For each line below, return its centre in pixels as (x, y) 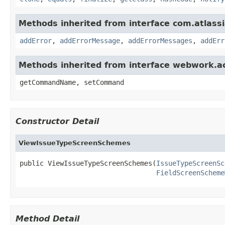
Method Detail (47, 218)
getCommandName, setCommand (72, 82)
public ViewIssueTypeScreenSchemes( (88, 163)
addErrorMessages (160, 40)
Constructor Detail (57, 121)
